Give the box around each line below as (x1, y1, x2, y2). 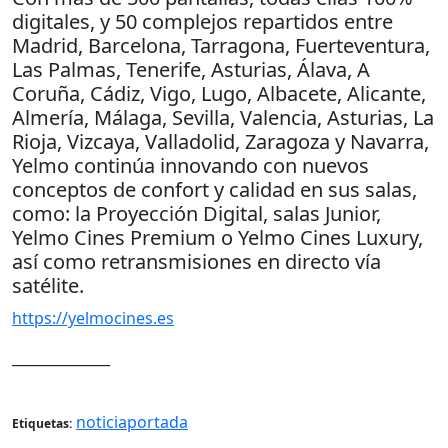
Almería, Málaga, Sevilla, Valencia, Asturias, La (12, 103, 434, 131)
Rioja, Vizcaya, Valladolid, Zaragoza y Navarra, (12, 127, 429, 155)
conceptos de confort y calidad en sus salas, (12, 175, 417, 203)
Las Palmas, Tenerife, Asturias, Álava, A (12, 55, 370, 83)
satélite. (12, 271, 84, 299)
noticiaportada (76, 410, 188, 433)
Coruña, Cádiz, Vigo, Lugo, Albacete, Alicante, (12, 79, 426, 107)
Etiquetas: (12, 414, 72, 432)
